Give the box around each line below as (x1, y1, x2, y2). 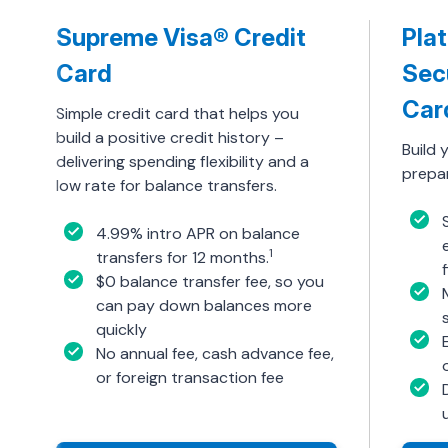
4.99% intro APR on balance (96, 223, 300, 244)
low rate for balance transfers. (56, 175, 277, 196)
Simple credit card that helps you (56, 103, 299, 124)
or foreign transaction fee (96, 367, 284, 388)
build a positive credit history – (56, 127, 284, 148)
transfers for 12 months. (96, 247, 269, 268)
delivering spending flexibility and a (56, 151, 309, 172)
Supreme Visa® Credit (56, 23, 306, 52)
